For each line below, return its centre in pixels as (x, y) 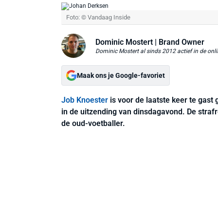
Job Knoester (85, 100)
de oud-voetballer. (93, 123)
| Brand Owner (179, 42)
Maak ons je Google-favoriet (121, 75)
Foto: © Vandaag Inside (98, 17)
